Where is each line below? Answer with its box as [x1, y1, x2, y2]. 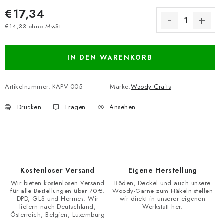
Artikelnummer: [5, 82, 51, 91]
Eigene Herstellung [128, 165, 197, 175]
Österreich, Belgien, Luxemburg [10, 210, 105, 219]
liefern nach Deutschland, [19, 202, 96, 211]
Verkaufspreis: [4, 30, 47, 40]
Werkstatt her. [142, 202, 183, 211]
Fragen [65, 102, 86, 111]
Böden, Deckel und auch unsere [114, 178, 211, 188]
